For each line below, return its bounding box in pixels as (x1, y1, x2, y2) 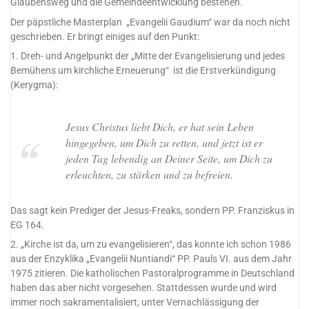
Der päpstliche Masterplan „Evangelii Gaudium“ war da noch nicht (10, 16, 291, 28)
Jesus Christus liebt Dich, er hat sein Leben (65, 119, 254, 134)
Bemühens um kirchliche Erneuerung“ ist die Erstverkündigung (10, 64, 277, 77)
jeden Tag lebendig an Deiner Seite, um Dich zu (65, 150, 272, 166)
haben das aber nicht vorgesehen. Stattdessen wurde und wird (10, 282, 277, 295)
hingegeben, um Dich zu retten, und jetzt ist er (65, 134, 263, 150)
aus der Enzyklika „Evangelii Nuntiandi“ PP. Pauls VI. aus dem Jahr (10, 253, 292, 266)
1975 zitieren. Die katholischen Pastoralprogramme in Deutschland (10, 268, 295, 280)
